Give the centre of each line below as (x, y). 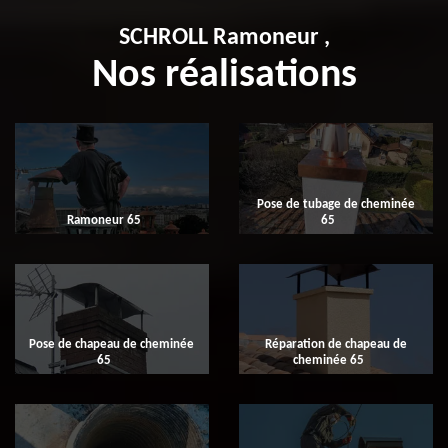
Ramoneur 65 (104, 220)
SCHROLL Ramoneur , (224, 38)
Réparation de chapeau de (335, 344)
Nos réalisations (224, 76)
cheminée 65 (328, 360)
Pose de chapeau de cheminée (112, 344)
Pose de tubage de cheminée (335, 204)
